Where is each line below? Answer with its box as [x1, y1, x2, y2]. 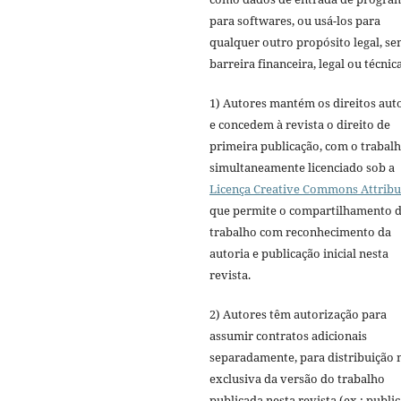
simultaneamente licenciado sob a [209, 159, 395, 176]
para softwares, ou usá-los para [209, 13, 380, 30]
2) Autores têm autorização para [209, 306, 387, 323]
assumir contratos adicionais [209, 328, 367, 345]
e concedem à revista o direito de [209, 116, 390, 133]
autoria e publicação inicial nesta [209, 245, 388, 262]
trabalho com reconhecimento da [209, 224, 391, 241]
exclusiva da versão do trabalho [209, 371, 385, 388]
